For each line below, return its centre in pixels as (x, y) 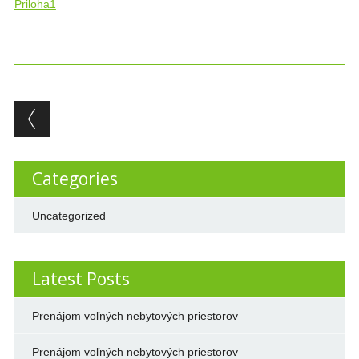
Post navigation (117, 114)
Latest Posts (81, 279)
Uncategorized (69, 216)
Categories (75, 179)
